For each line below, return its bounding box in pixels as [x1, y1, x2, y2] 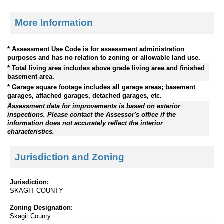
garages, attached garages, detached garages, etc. [7, 91, 162, 99]
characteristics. [7, 127, 54, 135]
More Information [15, 17, 93, 28]
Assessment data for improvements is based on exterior [7, 102, 180, 110]
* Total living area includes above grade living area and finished [7, 64, 205, 72]
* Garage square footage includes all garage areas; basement [7, 83, 195, 91]
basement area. [7, 72, 54, 80]
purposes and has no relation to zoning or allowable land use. [7, 53, 200, 61]
